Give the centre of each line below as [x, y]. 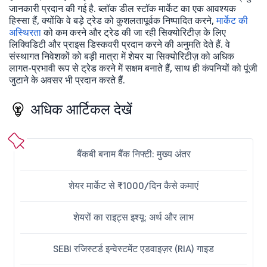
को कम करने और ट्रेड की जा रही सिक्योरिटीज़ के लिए [133, 32]
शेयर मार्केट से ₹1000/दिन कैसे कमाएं [133, 186]
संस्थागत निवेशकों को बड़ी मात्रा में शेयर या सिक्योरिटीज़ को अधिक [122, 56]
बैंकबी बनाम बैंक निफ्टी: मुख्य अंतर [133, 154]
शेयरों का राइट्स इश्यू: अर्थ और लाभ [133, 217]
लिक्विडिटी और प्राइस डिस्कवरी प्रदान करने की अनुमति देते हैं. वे [119, 44]
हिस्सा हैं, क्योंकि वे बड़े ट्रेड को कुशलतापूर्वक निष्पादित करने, [113, 21]
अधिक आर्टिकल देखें [81, 110]
